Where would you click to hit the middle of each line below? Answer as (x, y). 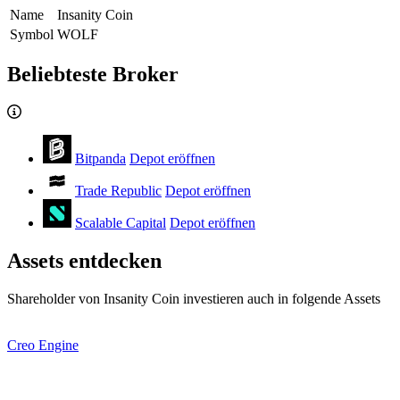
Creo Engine (43, 346)
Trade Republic (118, 191)
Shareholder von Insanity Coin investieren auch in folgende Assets (194, 299)
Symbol (32, 34)
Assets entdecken (84, 261)
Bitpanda (100, 159)
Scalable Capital (121, 223)
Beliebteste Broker (93, 75)
